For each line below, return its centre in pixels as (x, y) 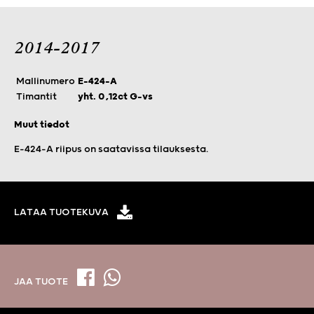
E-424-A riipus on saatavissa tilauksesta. (111, 149)
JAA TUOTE (42, 282)
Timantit (36, 96)
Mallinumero (46, 81)
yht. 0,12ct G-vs (115, 96)
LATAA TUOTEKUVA (61, 213)
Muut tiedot (42, 124)
